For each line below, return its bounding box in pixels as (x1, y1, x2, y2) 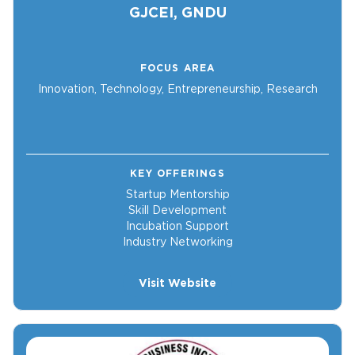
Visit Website (139, 277, 216, 290)
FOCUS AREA (139, 62, 216, 74)
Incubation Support (126, 219, 229, 233)
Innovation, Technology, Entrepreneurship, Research (37, 82, 318, 96)
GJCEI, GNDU (128, 4, 227, 21)
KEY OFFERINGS (130, 167, 225, 180)
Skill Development (128, 204, 227, 217)
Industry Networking (122, 235, 233, 249)
